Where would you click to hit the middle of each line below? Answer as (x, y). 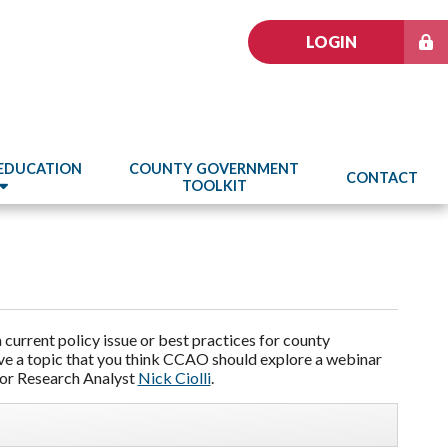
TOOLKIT (214, 185)
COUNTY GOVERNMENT (214, 168)
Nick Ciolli (174, 377)
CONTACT (382, 177)
